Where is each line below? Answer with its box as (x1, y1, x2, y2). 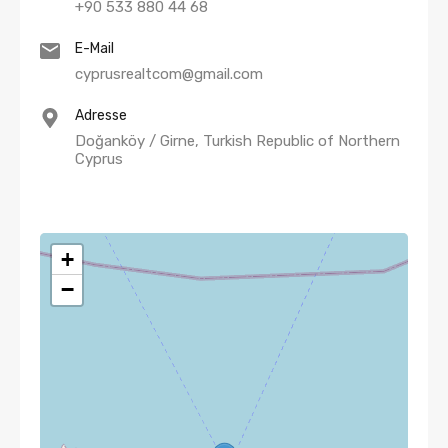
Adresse (75, 107, 127, 124)
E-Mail (75, 40, 114, 57)
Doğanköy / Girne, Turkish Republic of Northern (75, 132, 400, 150)
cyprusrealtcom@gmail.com (75, 65, 263, 83)
